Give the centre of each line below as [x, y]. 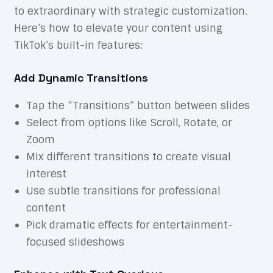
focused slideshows [75, 242]
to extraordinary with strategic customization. [130, 11]
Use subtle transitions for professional [123, 190]
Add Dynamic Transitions [81, 77]
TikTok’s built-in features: [78, 45]
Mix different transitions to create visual [128, 156]
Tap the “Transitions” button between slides [138, 105]
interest [46, 173]
